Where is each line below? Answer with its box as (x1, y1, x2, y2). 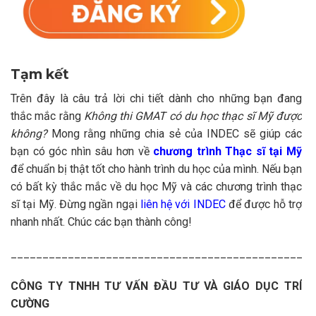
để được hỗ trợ (225, 197, 303, 211)
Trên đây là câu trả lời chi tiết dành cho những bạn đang (11, 91, 302, 105)
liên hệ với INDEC (137, 197, 226, 211)
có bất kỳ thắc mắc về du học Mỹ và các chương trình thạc (11, 179, 302, 193)
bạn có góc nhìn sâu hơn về (11, 144, 154, 158)
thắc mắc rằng (11, 109, 84, 123)
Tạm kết (11, 66, 69, 83)
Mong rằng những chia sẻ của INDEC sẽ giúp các (47, 126, 302, 140)
